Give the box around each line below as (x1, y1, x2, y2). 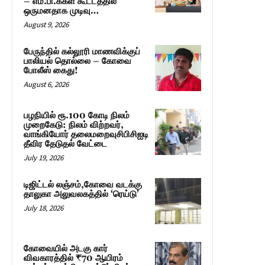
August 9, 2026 (24, 20, 69, 30)
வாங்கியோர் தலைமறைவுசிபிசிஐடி (24, 129, 148, 141)
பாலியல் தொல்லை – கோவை (24, 56, 131, 67)
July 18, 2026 (24, 203, 63, 214)
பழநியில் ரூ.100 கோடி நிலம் (24, 110, 130, 122)
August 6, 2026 (24, 79, 69, 90)
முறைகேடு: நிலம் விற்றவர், (24, 119, 124, 131)
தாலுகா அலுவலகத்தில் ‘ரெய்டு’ (24, 189, 141, 201)
